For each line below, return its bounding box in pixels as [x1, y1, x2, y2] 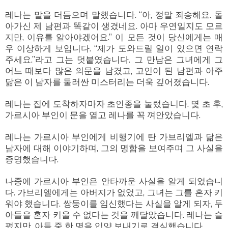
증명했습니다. [5, 153, 59, 165]
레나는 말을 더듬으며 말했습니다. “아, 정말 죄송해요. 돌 [5, 9, 223, 21]
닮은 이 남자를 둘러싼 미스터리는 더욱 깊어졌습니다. [5, 76, 209, 88]
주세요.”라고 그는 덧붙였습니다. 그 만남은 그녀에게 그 [5, 53, 223, 66]
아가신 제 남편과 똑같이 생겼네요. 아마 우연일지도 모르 [5, 20, 223, 32]
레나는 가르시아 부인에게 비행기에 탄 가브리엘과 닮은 [5, 131, 223, 143]
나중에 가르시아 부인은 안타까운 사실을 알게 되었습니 [5, 175, 223, 187]
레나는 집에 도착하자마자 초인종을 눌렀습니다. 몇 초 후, [5, 98, 223, 110]
